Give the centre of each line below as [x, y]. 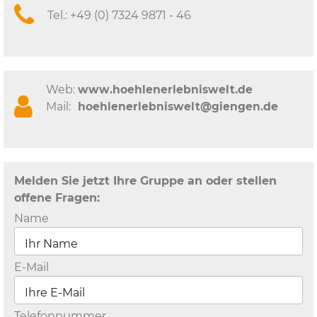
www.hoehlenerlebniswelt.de [165, 90]
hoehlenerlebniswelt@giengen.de [178, 107]
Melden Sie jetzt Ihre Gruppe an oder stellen [145, 181]
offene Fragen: [57, 198]
